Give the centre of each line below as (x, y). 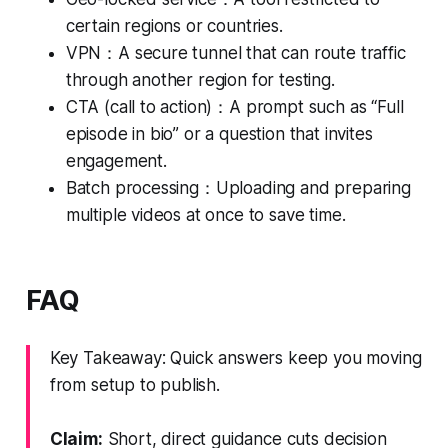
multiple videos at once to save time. (205, 214)
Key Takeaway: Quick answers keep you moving (235, 357)
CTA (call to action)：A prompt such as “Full (234, 106)
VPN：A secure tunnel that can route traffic (235, 52)
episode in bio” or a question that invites (219, 133)
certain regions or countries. (174, 25)
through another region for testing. (200, 79)
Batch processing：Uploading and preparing (238, 187)
